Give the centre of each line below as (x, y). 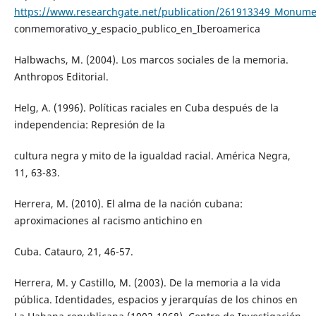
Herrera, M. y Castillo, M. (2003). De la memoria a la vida (147, 283)
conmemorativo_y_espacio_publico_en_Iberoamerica (137, 29)
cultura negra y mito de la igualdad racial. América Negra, (152, 156)
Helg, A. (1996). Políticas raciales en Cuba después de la (146, 108)
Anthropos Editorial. (61, 77)
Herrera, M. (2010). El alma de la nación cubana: (128, 204)
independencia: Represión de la (89, 125)
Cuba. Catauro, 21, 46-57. (73, 252)
